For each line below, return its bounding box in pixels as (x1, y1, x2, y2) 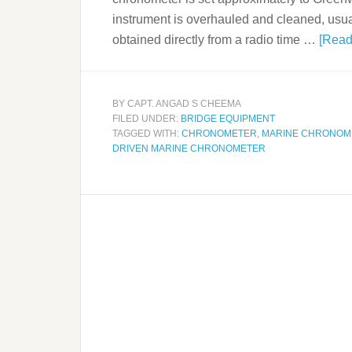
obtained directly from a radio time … (112, 32, 319, 46)
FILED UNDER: (112, 112, 181, 124)
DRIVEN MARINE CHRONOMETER (112, 142, 266, 154)
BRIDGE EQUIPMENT (181, 112, 275, 124)
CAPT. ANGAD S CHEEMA (127, 97, 241, 109)
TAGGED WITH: (112, 127, 181, 139)
